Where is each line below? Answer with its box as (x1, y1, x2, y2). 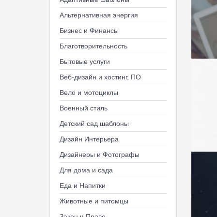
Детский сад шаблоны (60, 120, 129, 127)
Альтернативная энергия (60, 11, 138, 19)
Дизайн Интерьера (60, 135, 119, 143)
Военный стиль (60, 104, 108, 112)
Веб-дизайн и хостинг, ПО (60, 73, 141, 81)
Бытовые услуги (60, 58, 110, 65)
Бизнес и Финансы (60, 27, 119, 34)
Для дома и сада (60, 166, 113, 174)
